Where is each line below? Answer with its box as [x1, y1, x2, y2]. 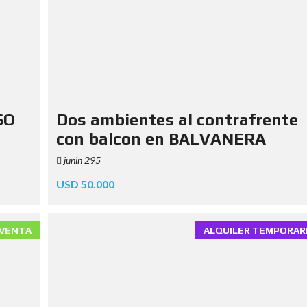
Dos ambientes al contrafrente [56, 110, 298, 129]
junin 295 [61, 153, 101, 166]
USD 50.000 [56, 177, 114, 191]
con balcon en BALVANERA [56, 129, 266, 148]
